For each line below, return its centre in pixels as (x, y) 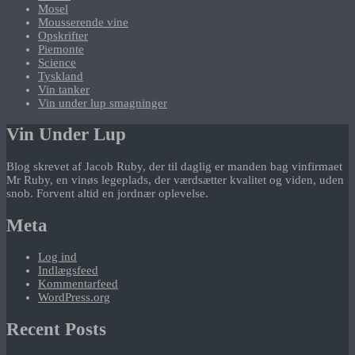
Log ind (57, 257)
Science (57, 62)
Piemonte (61, 49)
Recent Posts (56, 330)
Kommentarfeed (78, 284)
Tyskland (61, 76)
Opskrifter (63, 35)
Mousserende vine (83, 22)
